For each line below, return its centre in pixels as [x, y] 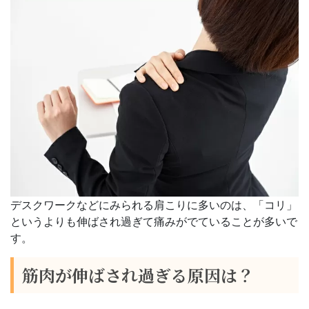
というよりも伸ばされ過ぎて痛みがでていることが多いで [154, 221]
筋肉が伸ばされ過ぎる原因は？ [138, 275]
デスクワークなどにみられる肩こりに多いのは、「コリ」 [154, 205]
